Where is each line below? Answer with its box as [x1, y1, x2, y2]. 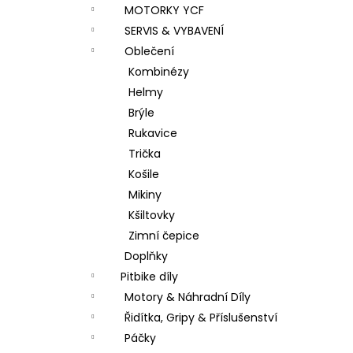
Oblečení [124, 43, 174, 59]
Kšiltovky [128, 207, 175, 223]
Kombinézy [128, 64, 189, 80]
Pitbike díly [121, 269, 178, 284]
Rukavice [128, 125, 177, 141]
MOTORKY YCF [124, 2, 204, 18]
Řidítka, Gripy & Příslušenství [124, 310, 277, 325]
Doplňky [124, 248, 168, 264]
